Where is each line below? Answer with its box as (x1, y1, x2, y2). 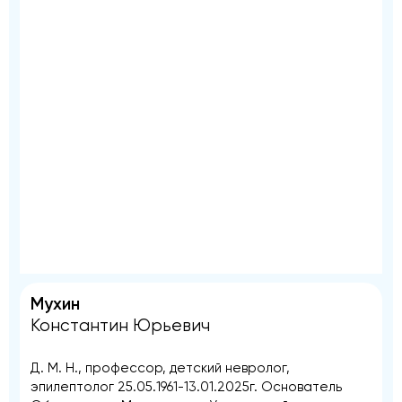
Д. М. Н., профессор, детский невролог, (31, 359, 290, 376)
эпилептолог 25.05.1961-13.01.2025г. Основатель (31, 378, 342, 395)
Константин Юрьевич (31, 315, 210, 336)
